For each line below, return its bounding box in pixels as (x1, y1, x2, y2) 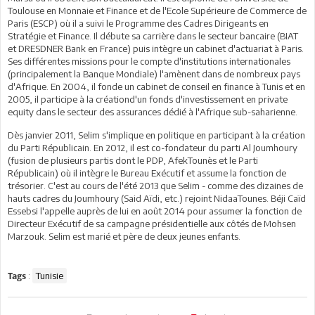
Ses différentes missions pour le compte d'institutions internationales (8, 56, 290, 67)
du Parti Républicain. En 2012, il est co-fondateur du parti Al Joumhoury (8, 142, 297, 153)
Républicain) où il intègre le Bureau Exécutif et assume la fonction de (8, 167, 286, 179)
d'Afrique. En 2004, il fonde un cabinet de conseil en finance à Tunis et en (8, 81, 305, 92)
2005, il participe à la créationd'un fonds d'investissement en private (8, 94, 288, 105)
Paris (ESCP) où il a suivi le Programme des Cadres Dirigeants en (8, 18, 269, 29)
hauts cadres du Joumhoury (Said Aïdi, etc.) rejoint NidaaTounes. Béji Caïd (8, 193, 306, 204)
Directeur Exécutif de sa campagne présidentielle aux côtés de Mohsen (8, 218, 296, 229)
